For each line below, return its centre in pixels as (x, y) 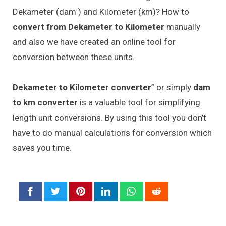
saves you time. (42, 148)
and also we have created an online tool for (94, 42)
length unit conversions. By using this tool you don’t (109, 118)
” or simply (172, 88)
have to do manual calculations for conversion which (112, 133)
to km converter (45, 103)
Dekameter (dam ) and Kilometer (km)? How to (101, 11)
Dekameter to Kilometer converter (82, 88)
